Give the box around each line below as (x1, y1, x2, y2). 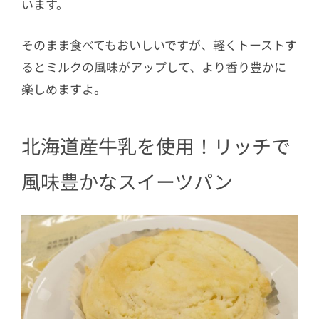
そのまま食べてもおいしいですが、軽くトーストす (21, 35, 297, 53)
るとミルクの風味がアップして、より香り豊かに (21, 57, 286, 75)
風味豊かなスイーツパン (21, 167, 233, 196)
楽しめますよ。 (21, 79, 106, 98)
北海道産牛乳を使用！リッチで (21, 132, 291, 160)
